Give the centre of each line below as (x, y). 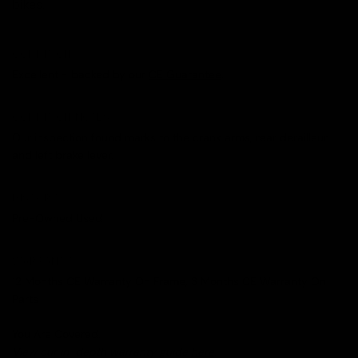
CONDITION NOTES (61, 117)
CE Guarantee (185, 75)
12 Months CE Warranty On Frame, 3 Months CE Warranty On (169, 282)
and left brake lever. (63, 155)
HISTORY (35, 198)
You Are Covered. (56, 334)
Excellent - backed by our (80, 75)
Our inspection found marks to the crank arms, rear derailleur (170, 138)
